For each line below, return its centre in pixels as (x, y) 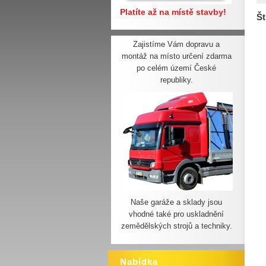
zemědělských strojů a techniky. (176, 226)
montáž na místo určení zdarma (176, 56)
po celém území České (176, 68)
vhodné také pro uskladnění (176, 214)
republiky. (176, 80)
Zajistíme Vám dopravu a (176, 44)
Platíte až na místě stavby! (173, 12)
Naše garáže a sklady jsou (176, 202)
